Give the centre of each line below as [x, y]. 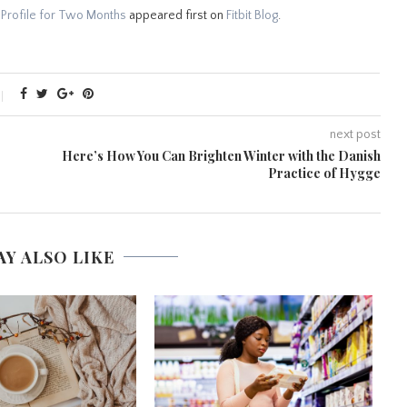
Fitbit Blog [252, 15]
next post [355, 134]
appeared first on [176, 15]
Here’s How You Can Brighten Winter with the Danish [221, 156]
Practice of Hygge [324, 173]
